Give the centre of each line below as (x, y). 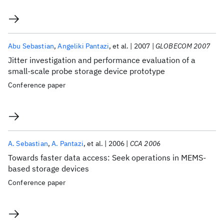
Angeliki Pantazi (83, 46)
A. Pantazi (67, 143)
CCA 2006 (145, 143)
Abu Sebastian (31, 46)
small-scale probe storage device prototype (86, 71)
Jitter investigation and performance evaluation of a (102, 60)
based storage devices (48, 168)
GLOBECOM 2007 (182, 46)
